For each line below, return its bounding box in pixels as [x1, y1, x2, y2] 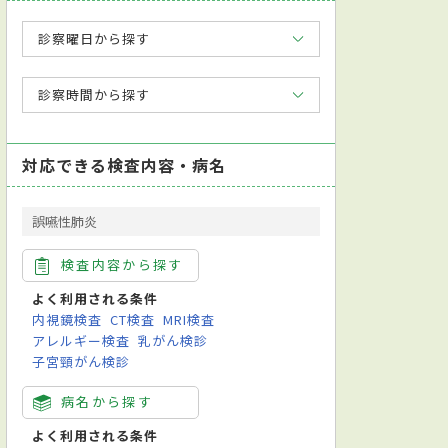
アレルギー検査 [32, 330, 131, 350]
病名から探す [61, 391, 154, 411]
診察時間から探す [38, 84, 151, 104]
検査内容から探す [61, 254, 184, 274]
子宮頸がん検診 [32, 351, 131, 371]
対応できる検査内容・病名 [22, 152, 227, 177]
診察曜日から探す [38, 28, 151, 48]
